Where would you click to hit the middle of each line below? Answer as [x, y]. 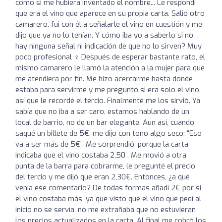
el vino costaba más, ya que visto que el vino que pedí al [108, 199]
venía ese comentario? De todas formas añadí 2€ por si [108, 188]
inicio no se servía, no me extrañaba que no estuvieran [106, 210]
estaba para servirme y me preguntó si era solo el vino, [108, 90]
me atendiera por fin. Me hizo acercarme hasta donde [104, 79]
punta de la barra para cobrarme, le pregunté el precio [105, 166]
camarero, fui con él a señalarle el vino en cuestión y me [109, 24]
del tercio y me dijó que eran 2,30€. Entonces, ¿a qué [103, 177]
